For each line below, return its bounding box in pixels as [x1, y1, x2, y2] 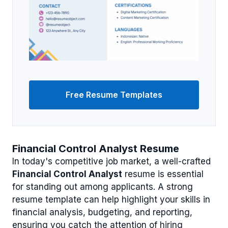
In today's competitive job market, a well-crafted [12, 156, 211, 167]
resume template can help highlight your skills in [12, 194, 210, 205]
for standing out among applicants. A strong [12, 182, 193, 192]
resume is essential [122, 169, 204, 180]
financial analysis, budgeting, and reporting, [12, 207, 192, 218]
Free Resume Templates [66, 90, 162, 100]
